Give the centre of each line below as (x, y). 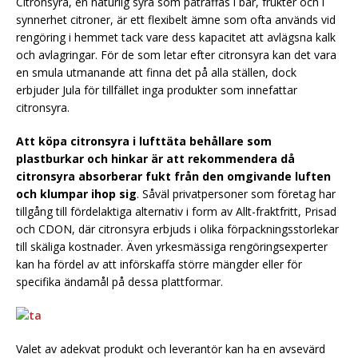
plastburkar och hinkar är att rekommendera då (155, 158)
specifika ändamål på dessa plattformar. (119, 281)
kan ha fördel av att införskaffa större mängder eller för (159, 264)
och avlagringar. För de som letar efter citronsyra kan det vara (176, 54)
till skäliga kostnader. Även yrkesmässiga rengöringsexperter (172, 246)
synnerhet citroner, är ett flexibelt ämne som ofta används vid (176, 19)
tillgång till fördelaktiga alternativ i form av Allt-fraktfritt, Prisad (176, 211)
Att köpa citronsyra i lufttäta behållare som (144, 141)
